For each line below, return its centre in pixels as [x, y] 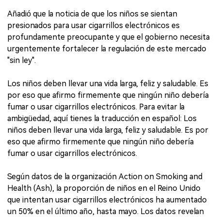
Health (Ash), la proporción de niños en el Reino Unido [104, 188]
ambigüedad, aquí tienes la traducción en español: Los [102, 119]
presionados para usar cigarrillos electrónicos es [93, 26]
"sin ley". [22, 61]
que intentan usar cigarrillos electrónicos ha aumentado [107, 200]
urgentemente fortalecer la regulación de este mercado [107, 49]
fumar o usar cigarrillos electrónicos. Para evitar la [96, 107]
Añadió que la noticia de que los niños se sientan [92, 14]
